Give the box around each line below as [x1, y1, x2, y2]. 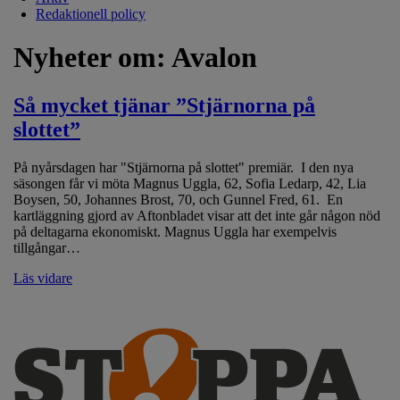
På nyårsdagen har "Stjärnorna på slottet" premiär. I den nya [13, 159, 354, 175]
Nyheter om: [13, 41, 171, 74]
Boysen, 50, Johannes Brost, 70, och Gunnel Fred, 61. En [13, 191, 343, 207]
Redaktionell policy [36, 5, 146, 21]
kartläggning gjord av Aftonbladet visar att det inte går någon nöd [13, 207, 380, 223]
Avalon [171, 41, 257, 74]
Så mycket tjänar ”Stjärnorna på [13, 93, 315, 117]
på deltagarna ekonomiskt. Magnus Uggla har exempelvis [13, 223, 337, 239]
